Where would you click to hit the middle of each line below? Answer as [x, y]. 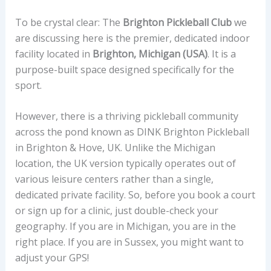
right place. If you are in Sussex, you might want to [129, 242]
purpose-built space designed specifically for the [124, 69]
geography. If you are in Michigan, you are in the [125, 227]
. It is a [221, 54]
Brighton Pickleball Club [177, 22]
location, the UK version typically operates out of [125, 164]
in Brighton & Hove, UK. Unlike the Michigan [115, 148]
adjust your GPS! [52, 258]
